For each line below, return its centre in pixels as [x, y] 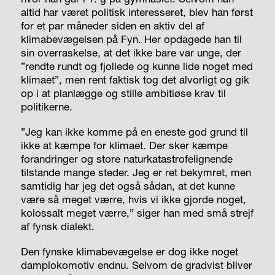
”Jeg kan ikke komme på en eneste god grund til [134, 132]
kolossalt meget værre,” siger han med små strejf [137, 213]
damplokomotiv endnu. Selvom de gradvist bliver [136, 265]
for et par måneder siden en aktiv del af [112, 26]
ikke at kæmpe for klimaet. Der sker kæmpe [124, 145]
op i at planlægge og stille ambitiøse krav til [123, 93]
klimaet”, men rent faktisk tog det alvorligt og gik [135, 80]
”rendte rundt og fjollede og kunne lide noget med [137, 66]
